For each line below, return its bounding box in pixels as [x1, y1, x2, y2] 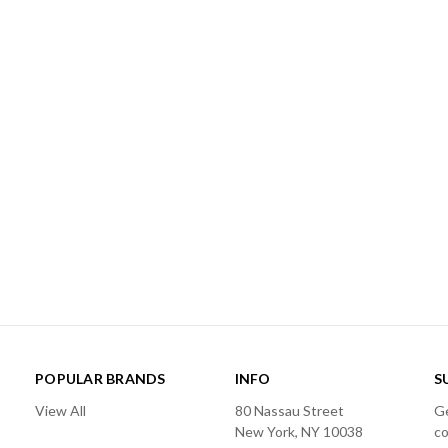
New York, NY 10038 [234, 422, 363, 440]
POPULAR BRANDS [35, 369, 166, 387]
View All [35, 401, 86, 419]
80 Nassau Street [234, 401, 344, 419]
